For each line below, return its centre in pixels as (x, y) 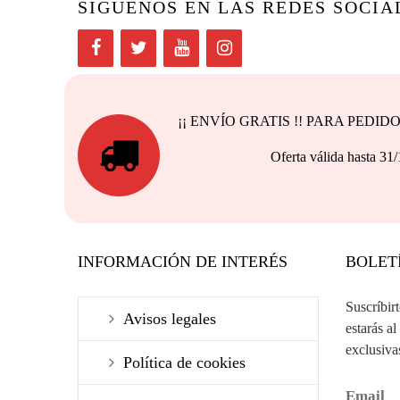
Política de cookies (184, 363)
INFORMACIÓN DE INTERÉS (183, 262)
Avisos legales (170, 319)
